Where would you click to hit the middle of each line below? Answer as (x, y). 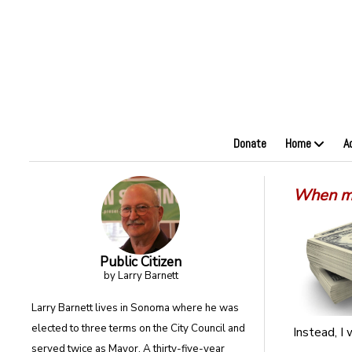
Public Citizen (141, 262)
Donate (249, 144)
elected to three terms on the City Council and (139, 329)
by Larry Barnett (141, 276)
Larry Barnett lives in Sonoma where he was (136, 308)
